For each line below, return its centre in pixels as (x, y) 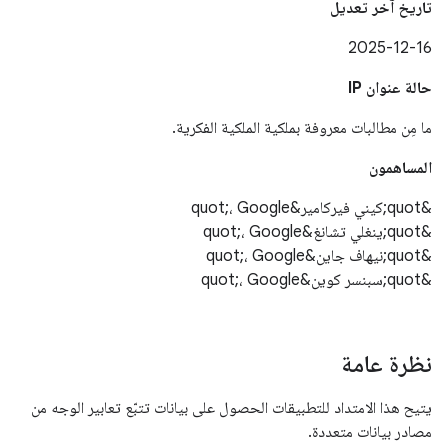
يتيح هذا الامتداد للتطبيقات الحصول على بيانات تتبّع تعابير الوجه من (231, 408)
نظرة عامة (386, 364)
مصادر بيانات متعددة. (370, 432)
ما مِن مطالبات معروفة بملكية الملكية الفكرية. (302, 128)
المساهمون (400, 168)
